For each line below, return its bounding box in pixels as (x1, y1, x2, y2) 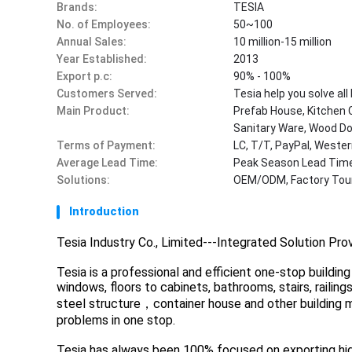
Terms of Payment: (57, 139, 156, 152)
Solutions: (57, 174, 110, 186)
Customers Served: (57, 87, 157, 100)
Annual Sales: (57, 35, 126, 48)
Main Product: (57, 104, 130, 117)
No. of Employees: (57, 18, 151, 31)
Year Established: (57, 53, 147, 65)
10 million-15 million (233, 35, 332, 48)
